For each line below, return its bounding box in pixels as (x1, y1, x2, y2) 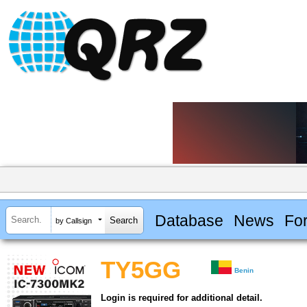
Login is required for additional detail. (101, 293, 262, 304)
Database (154, 211, 223, 230)
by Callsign (56, 216, 92, 225)
